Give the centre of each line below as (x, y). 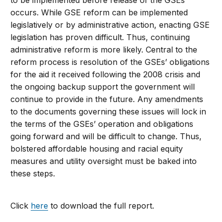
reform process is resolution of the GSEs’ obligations (110, 62)
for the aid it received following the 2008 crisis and (106, 75)
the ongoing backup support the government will (103, 87)
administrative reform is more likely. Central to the (104, 50)
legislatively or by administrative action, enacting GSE (110, 25)
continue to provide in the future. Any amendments (107, 99)
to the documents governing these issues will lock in (109, 112)
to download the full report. (101, 206)
